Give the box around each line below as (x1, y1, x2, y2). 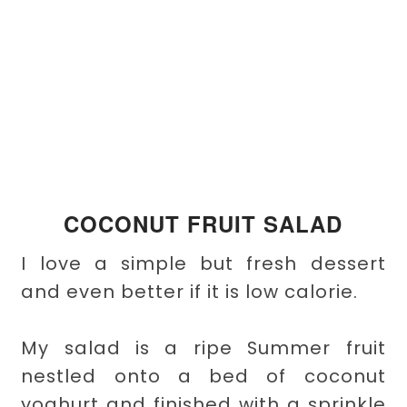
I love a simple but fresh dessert (21, 251, 386, 277)
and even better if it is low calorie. (21, 279, 359, 305)
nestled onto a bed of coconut (21, 363, 386, 390)
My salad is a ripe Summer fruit (21, 335, 386, 362)
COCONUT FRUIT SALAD (64, 208, 343, 240)
